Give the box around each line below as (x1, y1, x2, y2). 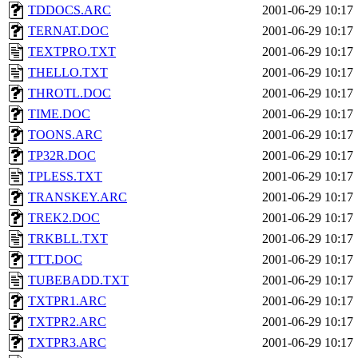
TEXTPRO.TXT (28, 45, 116, 58)
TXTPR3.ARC (28, 336, 106, 349)
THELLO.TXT (28, 66, 108, 79)
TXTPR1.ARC (28, 294, 106, 308)
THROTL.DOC (28, 86, 111, 100)
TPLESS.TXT (28, 169, 102, 183)
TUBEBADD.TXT (28, 273, 129, 287)
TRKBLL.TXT (28, 232, 108, 245)
